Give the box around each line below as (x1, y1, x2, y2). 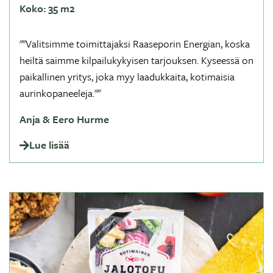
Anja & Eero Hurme (19, 112, 109, 127)
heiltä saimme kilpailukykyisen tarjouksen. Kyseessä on (19, 52, 253, 68)
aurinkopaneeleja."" (19, 85, 101, 101)
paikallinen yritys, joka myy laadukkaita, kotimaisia (19, 69, 235, 84)
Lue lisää (29, 137, 69, 152)
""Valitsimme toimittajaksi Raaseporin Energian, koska (19, 36, 250, 51)
